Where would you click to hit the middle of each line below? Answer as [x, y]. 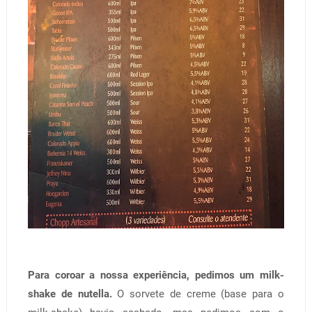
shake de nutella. [72, 294]
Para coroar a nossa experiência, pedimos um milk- [156, 275]
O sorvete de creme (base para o [201, 294]
